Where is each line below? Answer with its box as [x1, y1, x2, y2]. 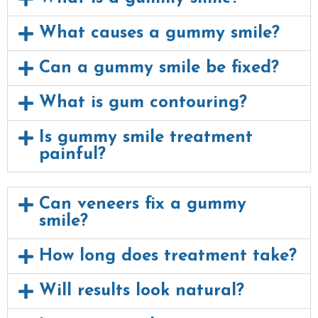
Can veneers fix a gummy [38, 195, 246, 213]
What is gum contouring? [38, 94, 247, 111]
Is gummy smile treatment [38, 128, 253, 146]
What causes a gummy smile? [38, 24, 280, 42]
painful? [38, 146, 106, 163]
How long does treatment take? [38, 247, 297, 265]
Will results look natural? [38, 282, 244, 300]
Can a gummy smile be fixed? [38, 59, 279, 77]
